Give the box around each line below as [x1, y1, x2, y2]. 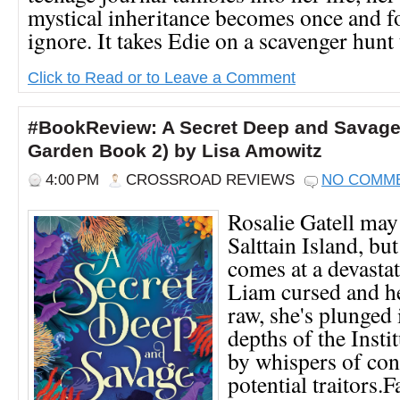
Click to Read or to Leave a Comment [28, 67, 296, 87]
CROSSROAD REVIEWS [126, 171, 295, 188]
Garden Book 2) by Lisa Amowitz [28, 139, 322, 162]
